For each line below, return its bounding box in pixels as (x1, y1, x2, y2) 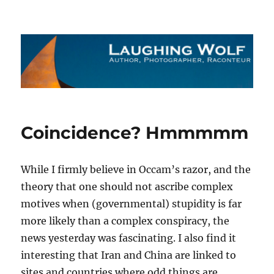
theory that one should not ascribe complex (21, 180, 234, 193)
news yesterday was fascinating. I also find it (21, 232, 237, 245)
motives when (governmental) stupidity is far (21, 198, 242, 210)
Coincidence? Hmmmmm (21, 122, 249, 144)
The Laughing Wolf (21, 26, 163, 43)
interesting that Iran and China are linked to (21, 249, 237, 262)
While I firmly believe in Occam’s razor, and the (21, 163, 251, 176)
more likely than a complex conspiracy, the (21, 215, 230, 228)
